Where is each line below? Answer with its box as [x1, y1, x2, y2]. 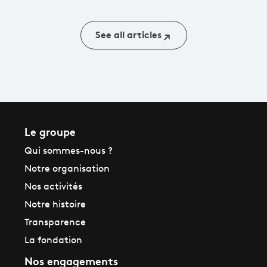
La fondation [24, 235, 82, 246]
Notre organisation [24, 164, 110, 174]
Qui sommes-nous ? [24, 146, 113, 156]
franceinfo [190, 5, 236, 15]
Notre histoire [24, 200, 86, 210]
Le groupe [24, 123, 76, 139]
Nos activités [24, 182, 82, 192]
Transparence [24, 218, 86, 228]
